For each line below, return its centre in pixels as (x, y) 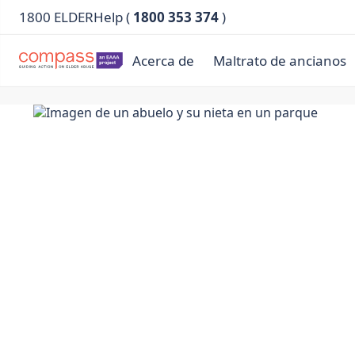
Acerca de (163, 61)
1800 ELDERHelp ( (76, 17)
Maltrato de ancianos (280, 61)
